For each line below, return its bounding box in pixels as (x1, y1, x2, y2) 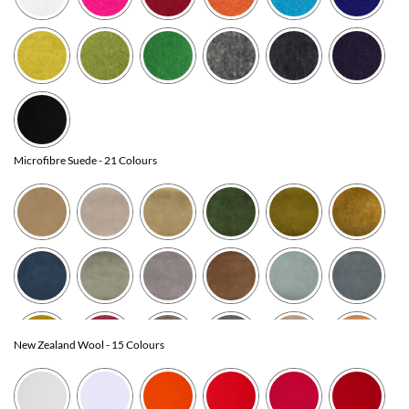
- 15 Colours (104, 337, 164, 351)
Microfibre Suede (14, 152, 97, 167)
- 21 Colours (97, 152, 157, 167)
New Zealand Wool (14, 337, 104, 351)
